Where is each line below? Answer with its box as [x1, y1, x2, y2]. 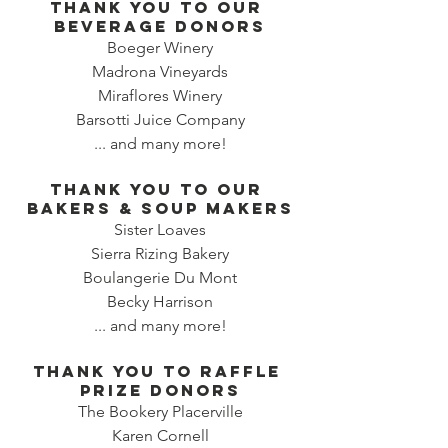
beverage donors [54, 15, 266, 36]
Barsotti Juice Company [75, 109, 245, 129]
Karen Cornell [111, 425, 209, 445]
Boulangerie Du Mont [83, 267, 237, 287]
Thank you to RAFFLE [32, 360, 288, 381]
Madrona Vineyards [92, 61, 228, 81]
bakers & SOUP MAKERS [26, 197, 294, 218]
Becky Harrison [107, 291, 213, 311]
